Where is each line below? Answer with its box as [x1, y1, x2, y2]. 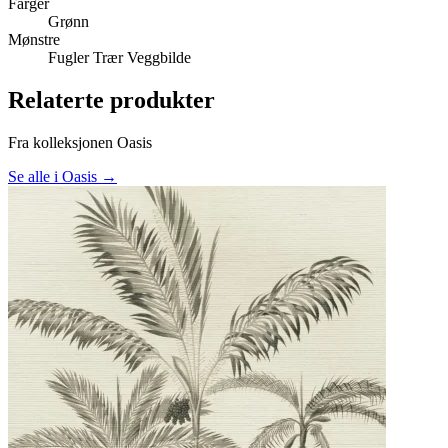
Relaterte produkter [8, 86, 215, 113]
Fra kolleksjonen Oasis [8, 133, 152, 151]
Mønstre [8, 30, 60, 48]
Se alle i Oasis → [8, 167, 117, 185]
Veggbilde [127, 48, 191, 66]
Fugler [48, 48, 93, 66]
